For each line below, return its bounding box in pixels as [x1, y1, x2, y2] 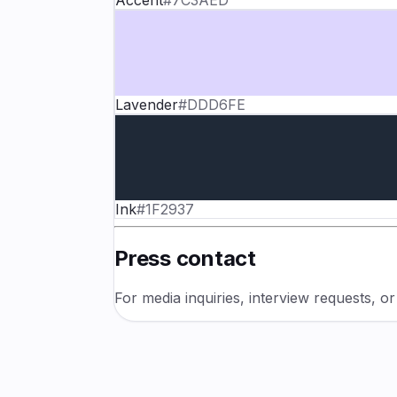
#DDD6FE [178, 96, 245, 114]
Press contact [114, 245, 256, 272]
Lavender [115, 96, 178, 114]
